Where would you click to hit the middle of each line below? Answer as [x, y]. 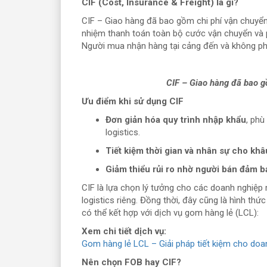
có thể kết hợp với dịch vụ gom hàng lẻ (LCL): [170, 212]
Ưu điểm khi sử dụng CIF [133, 101]
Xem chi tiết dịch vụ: [124, 231]
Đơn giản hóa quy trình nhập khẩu [176, 119]
